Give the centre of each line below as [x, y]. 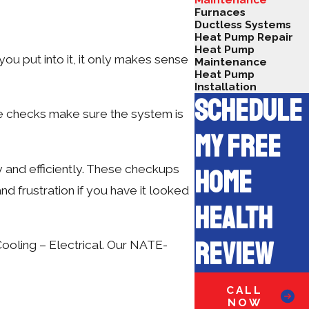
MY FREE [237, 147]
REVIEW [233, 255]
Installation [225, 87]
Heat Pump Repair [243, 37]
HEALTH [233, 219]
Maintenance [230, 62]
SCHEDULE [248, 111]
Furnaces [220, 12]
